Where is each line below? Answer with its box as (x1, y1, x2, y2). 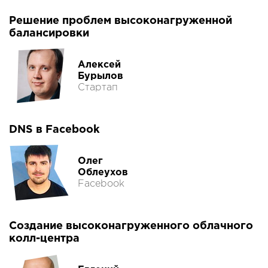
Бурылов (78, 71, 123, 81)
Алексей (78, 60, 121, 69)
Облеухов (78, 167, 128, 177)
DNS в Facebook (9, 125, 100, 135)
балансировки (9, 29, 89, 39)
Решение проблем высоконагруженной (9, 16, 232, 26)
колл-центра (9, 234, 80, 244)
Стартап (78, 83, 118, 92)
